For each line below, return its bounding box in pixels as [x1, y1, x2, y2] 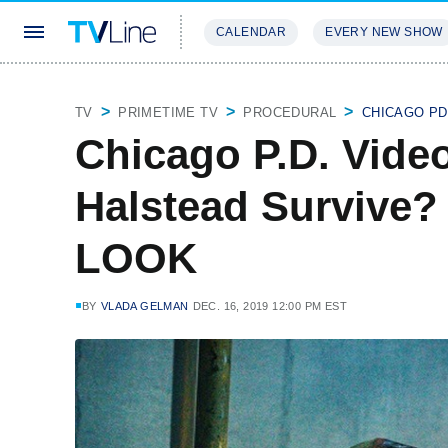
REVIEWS [310, 84, 375, 99]
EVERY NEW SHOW [325, 25, 443, 39]
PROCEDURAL [243, 105, 337, 120]
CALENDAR [216, 25, 287, 39]
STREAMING [204, 84, 286, 99]
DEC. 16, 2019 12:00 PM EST [192, 300, 348, 312]
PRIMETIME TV [118, 105, 219, 120]
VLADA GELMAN [100, 300, 189, 312]
